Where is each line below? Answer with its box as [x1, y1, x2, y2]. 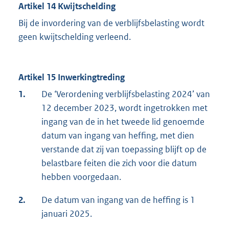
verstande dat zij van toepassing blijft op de [41, 144, 207, 155]
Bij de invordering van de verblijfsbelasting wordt [18, 17, 204, 29]
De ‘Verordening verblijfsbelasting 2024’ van [41, 88, 210, 100]
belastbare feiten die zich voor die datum [41, 157, 197, 169]
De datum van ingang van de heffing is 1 [41, 194, 195, 206]
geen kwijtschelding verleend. [18, 31, 131, 43]
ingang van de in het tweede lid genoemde [41, 116, 204, 128]
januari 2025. [41, 208, 92, 220]
